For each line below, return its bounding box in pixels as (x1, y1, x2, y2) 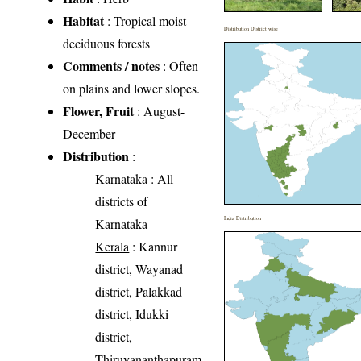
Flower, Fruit (63, 102, 135, 121)
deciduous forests (63, 35, 151, 52)
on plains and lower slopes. (63, 80, 201, 98)
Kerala (95, 238, 130, 255)
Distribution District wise (224, 25, 279, 33)
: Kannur (129, 238, 178, 255)
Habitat (63, 11, 105, 31)
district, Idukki (95, 305, 169, 323)
